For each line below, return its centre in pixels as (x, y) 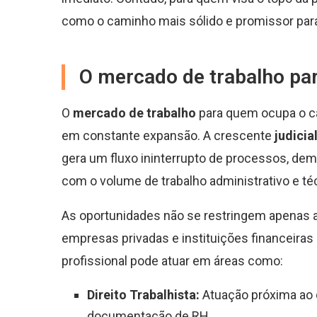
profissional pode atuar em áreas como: (172, 261)
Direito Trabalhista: (143, 295)
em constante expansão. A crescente (168, 136)
